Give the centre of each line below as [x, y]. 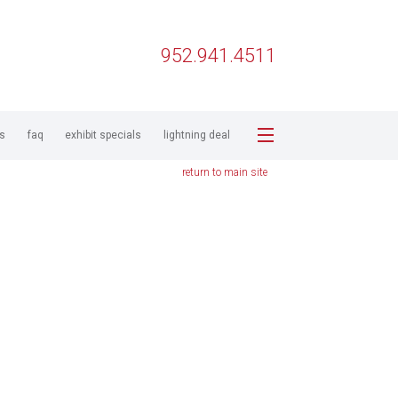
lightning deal [196, 135]
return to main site [225, 172]
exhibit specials [103, 135]
